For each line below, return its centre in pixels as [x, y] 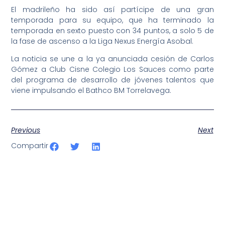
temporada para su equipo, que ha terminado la [113, 20]
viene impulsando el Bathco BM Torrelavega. [91, 91]
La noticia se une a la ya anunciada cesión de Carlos [113, 59]
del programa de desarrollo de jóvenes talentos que [113, 80]
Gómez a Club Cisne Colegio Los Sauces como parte [113, 70]
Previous [26, 130]
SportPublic [57, 187]
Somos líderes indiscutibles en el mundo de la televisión [103, 199]
